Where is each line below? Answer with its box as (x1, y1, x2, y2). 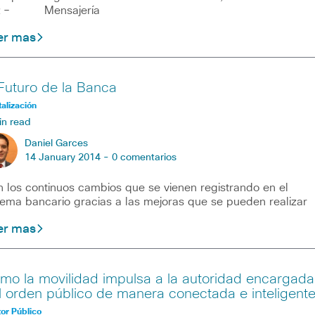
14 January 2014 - (24, 152, 112, 162)
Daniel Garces (24, 138, 88, 148)
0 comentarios (111, 152, 176, 162)
